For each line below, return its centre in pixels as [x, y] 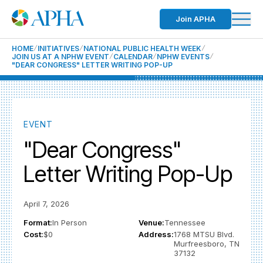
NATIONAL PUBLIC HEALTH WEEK [142, 48]
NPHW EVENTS [183, 57]
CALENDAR [133, 57]
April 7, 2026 [46, 204]
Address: [156, 234]
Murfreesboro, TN [207, 244]
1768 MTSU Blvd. [204, 234]
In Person [70, 222]
